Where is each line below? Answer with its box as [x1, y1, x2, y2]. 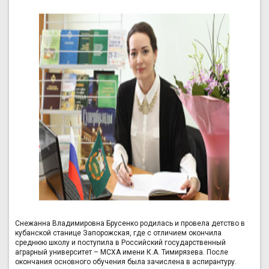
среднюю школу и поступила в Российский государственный [15, 238, 226, 247]
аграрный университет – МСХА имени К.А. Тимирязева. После [15, 248, 228, 257]
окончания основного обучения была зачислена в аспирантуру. [15, 258, 237, 267]
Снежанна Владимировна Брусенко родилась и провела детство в [15, 219, 245, 228]
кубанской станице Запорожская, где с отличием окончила [15, 229, 222, 238]
